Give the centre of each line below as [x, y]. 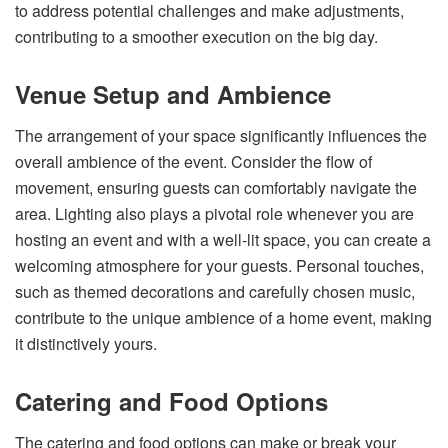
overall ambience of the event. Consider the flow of [193, 161]
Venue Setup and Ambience [173, 93]
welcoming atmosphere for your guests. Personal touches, [219, 265]
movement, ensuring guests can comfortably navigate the [216, 187]
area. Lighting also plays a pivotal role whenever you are [214, 213]
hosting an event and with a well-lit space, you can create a [223, 239]
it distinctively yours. [86, 343]
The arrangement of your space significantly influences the [221, 135]
